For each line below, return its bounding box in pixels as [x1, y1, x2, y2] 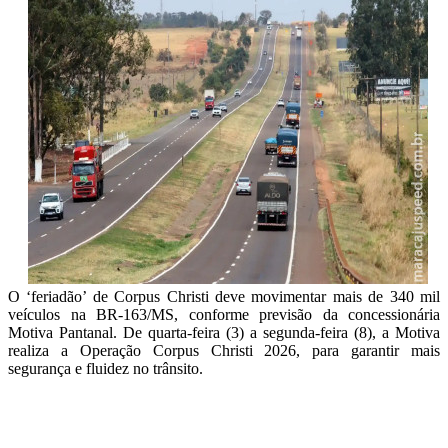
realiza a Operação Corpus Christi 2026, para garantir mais [8, 341, 440, 359]
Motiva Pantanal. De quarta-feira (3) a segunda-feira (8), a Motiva [8, 323, 440, 341]
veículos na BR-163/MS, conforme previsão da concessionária [8, 305, 440, 323]
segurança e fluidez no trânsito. [8, 359, 203, 377]
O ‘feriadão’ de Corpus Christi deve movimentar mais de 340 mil [8, 287, 440, 305]
